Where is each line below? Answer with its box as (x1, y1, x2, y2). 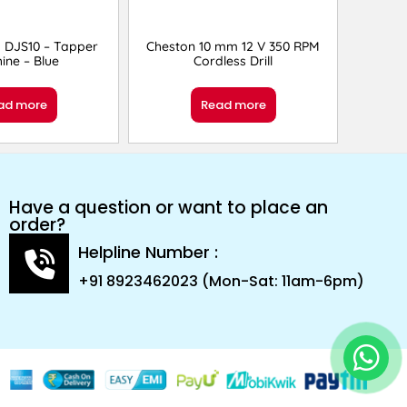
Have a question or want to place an (9, 195, 329, 221)
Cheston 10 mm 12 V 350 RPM (146, 38, 321, 55)
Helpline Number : (78, 240, 219, 263)
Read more (200, 96, 266, 114)
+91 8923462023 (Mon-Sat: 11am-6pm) (78, 270, 365, 292)
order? (9, 213, 66, 238)
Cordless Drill (194, 53, 273, 70)
